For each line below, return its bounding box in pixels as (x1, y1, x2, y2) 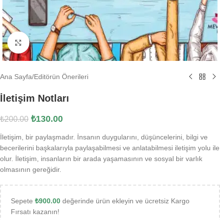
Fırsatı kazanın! (11, 208, 59, 216)
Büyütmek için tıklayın (29, 39, 97, 46)
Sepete (11, 197, 35, 205)
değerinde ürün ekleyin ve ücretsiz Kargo (60, 197, 190, 205)
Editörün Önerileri (34, 73, 88, 81)
